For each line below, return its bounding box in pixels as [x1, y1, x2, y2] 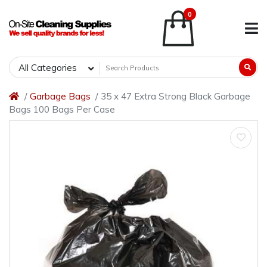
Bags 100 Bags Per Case [9, 104, 115, 116]
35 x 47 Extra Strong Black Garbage [101, 91, 251, 103]
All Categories [18, 62, 77, 74]
